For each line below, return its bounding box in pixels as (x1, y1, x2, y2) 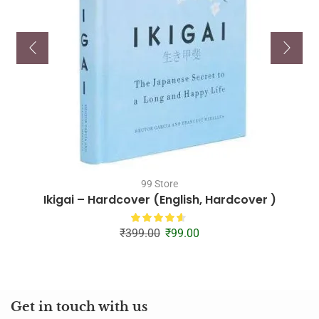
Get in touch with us (11, 298, 147, 315)
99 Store (141, 177, 178, 189)
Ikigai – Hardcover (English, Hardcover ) (43, 191, 276, 208)
